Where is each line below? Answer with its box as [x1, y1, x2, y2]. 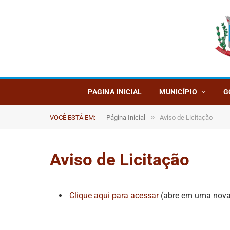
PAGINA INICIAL [88, 87, 142, 96]
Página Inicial [106, 113, 145, 121]
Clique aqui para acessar [69, 190, 159, 200]
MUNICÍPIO [159, 87, 197, 96]
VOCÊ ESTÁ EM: [50, 113, 95, 121]
